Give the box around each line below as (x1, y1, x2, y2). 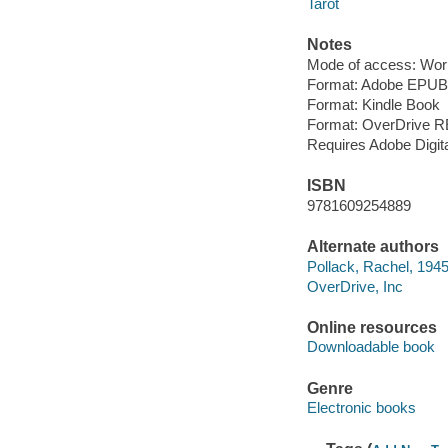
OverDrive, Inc (306, 277, 403, 295)
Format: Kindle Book (306, 95, 440, 113)
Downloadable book (306, 338, 435, 356)
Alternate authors (306, 238, 439, 256)
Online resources (306, 318, 437, 336)
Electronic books (306, 399, 416, 417)
